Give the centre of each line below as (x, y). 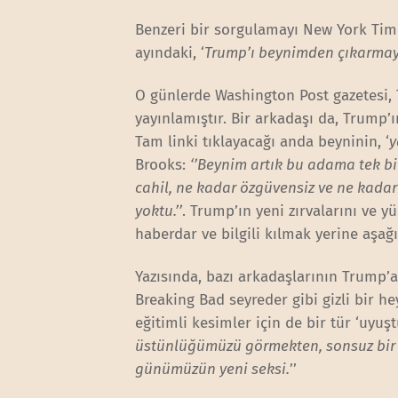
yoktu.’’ (159, 211)
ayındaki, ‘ (170, 52)
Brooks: (163, 165)
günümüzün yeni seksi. (213, 370)
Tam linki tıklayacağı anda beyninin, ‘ (263, 142)
